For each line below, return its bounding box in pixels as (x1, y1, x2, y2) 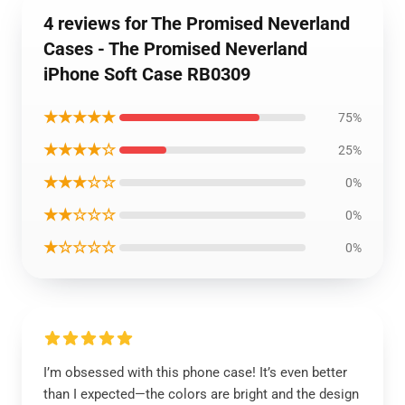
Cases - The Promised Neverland (43, 38, 307, 60)
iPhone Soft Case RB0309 (43, 63, 250, 85)
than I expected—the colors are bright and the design (43, 386, 359, 402)
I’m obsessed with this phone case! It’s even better (43, 364, 347, 381)
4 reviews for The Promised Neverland (43, 13, 350, 34)
